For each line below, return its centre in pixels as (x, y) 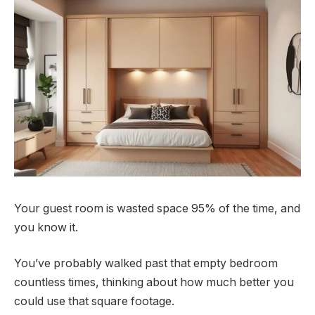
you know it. (46, 227)
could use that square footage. (94, 302)
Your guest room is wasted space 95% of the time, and (157, 208)
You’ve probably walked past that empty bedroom (146, 264)
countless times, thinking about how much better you (154, 283)
